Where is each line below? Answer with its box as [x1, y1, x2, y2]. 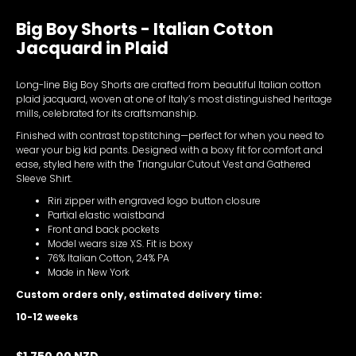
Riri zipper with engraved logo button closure [48, 193, 261, 207]
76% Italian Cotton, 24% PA [48, 250, 169, 265]
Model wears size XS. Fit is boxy [48, 236, 193, 250]
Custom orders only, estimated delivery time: [16, 287, 262, 301]
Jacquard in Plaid [16, 36, 168, 60]
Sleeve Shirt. [16, 171, 72, 185]
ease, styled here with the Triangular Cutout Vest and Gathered [16, 157, 311, 171]
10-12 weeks [16, 309, 80, 323]
